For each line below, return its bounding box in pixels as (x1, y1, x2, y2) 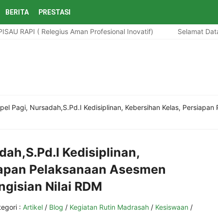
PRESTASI (38, 8, 71, 16)
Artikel (23, 203, 43, 211)
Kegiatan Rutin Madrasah (70, 203, 149, 211)
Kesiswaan (155, 203, 188, 211)
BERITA (5, 8, 29, 16)
